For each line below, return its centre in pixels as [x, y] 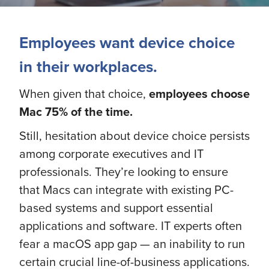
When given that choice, [84, 93]
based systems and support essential [116, 207]
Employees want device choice [127, 43]
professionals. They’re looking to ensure [124, 171]
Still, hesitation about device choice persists [134, 135]
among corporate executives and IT [111, 153]
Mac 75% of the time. [76, 111]
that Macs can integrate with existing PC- [126, 189]
